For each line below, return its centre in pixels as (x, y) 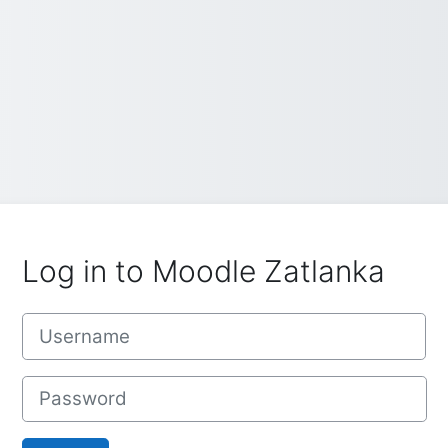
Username (57, 323)
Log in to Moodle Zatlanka (203, 271)
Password (56, 385)
